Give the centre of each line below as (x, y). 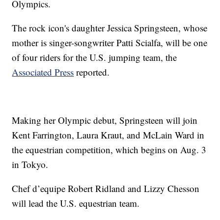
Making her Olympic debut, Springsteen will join (105, 120)
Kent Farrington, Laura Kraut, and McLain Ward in (108, 135)
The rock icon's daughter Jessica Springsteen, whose (110, 28)
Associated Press (43, 72)
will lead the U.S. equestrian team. (76, 203)
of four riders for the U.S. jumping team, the (95, 57)
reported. (92, 72)
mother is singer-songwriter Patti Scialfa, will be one (110, 43)
